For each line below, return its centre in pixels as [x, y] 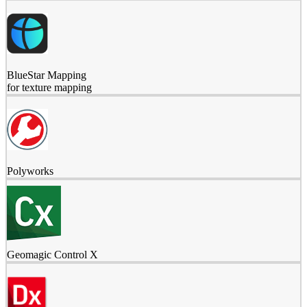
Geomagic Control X [52, 255]
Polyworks [30, 171]
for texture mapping [49, 88]
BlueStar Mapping [47, 75]
